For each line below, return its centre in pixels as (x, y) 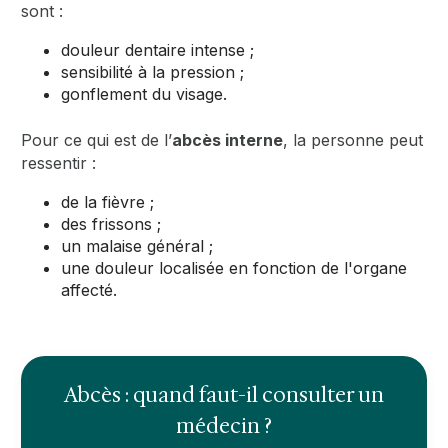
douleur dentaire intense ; (158, 49)
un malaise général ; (142, 245)
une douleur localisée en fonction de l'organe (234, 267)
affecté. (89, 289)
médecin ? (224, 425)
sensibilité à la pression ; (153, 71)
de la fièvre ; (113, 201)
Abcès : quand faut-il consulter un (224, 394)
